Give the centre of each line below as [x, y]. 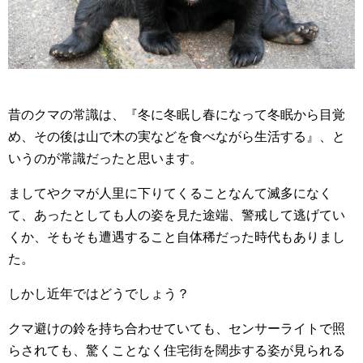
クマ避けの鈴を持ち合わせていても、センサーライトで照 [177, 328]
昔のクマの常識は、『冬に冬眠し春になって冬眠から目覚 [177, 114]
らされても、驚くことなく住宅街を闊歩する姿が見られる [177, 350]
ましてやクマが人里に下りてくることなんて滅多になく [170, 193]
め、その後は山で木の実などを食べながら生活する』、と [177, 136]
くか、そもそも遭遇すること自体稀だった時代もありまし [177, 237]
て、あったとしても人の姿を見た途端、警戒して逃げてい [177, 215]
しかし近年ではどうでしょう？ [99, 293]
